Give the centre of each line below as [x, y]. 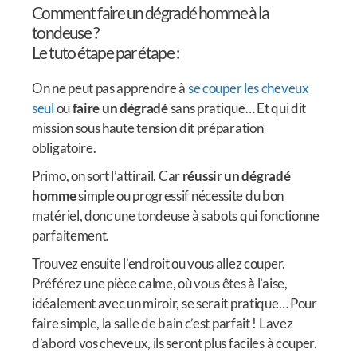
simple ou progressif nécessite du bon [180, 195]
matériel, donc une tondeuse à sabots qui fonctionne [176, 215]
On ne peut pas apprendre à [110, 88]
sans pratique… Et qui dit [237, 108]
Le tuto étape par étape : [105, 52]
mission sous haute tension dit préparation [148, 127]
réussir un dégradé [236, 175]
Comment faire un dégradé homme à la [150, 12]
